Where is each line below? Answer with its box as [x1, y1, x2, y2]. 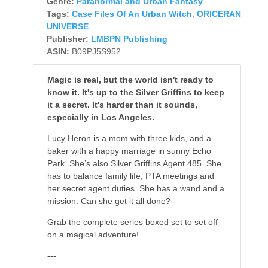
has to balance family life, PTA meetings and [47, 170, 214, 181]
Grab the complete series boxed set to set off [47, 217, 218, 227]
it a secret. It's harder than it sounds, [47, 99, 197, 109]
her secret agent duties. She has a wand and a [47, 183, 224, 193]
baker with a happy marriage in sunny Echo [47, 145, 211, 156]
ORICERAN [196, 8, 241, 19]
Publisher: [46, 33, 89, 44]
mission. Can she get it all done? [47, 196, 170, 206]
